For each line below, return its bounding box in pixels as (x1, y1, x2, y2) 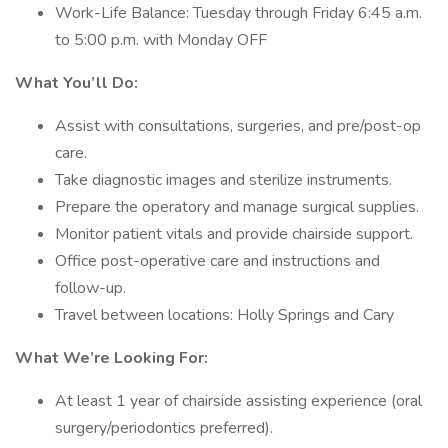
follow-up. (55, 277, 126, 299)
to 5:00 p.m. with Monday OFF (55, 29, 267, 51)
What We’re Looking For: (15, 347, 208, 369)
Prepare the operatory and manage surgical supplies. (55, 196, 419, 218)
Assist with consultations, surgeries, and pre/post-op (55, 115, 421, 137)
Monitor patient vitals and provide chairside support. (55, 223, 413, 245)
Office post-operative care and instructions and (55, 250, 380, 272)
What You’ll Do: (15, 72, 138, 94)
